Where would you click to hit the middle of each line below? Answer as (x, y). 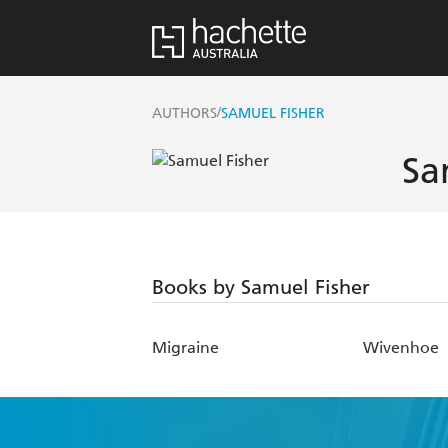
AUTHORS (184, 114)
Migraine (185, 348)
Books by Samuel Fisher (261, 287)
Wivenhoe (401, 348)
